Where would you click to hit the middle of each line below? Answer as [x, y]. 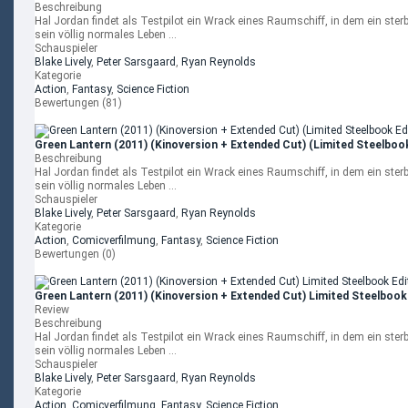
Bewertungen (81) [78, 103]
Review [52, 310]
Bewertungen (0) [75, 254]
